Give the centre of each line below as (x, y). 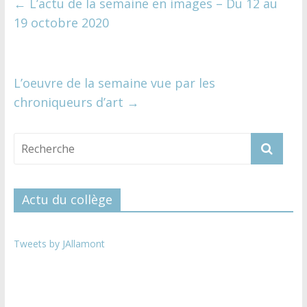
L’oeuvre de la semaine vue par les (114, 83)
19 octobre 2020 (61, 23)
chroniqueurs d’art (70, 102)
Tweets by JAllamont (59, 244)
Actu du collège (67, 200)
